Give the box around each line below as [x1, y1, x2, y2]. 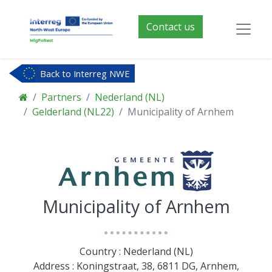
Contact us [146, 20, 195, 33]
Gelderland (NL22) [32, 104, 114, 118]
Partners [41, 90, 81, 104]
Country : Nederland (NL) [79, 244, 193, 258]
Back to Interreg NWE [40, 67, 130, 80]
